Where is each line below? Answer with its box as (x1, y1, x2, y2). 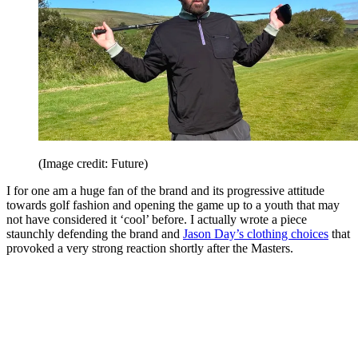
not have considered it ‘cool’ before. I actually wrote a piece (6, 213, 307, 227)
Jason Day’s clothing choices (183, 227, 328, 241)
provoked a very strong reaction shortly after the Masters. (6, 241, 293, 256)
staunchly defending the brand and (6, 227, 183, 241)
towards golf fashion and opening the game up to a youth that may (6, 198, 340, 213)
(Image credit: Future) (38, 157, 148, 171)
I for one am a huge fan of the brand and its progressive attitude (6, 184, 324, 198)
